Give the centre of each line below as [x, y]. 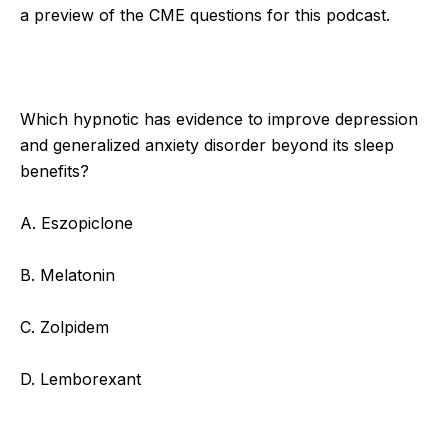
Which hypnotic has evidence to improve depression [219, 118]
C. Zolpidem [64, 326]
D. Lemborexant [80, 378]
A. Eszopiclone [76, 222]
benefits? [54, 170]
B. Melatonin [67, 274]
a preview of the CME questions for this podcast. [207, 14]
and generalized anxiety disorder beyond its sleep [207, 144]
